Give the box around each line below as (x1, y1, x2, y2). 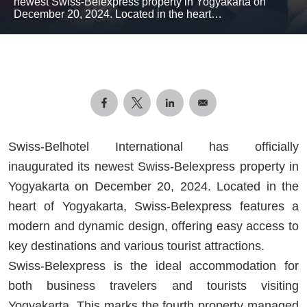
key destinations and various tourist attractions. (8, 238, 265, 253)
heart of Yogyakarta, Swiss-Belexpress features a (8, 199, 299, 213)
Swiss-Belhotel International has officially (8, 139, 299, 153)
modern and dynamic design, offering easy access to (8, 219, 299, 233)
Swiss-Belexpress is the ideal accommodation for (8, 258, 299, 273)
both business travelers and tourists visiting (8, 278, 299, 293)
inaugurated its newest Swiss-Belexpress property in (8, 159, 299, 173)
